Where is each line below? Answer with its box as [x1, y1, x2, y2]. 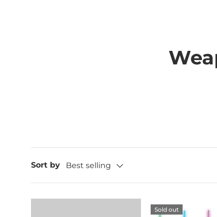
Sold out [155, 206, 179, 213]
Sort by [31, 160, 60, 170]
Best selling [66, 161, 111, 170]
